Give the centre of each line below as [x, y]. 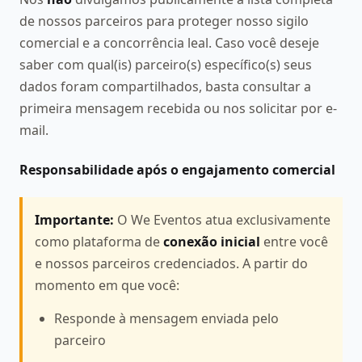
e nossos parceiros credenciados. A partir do [171, 263]
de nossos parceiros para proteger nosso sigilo [164, 21]
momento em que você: [107, 285]
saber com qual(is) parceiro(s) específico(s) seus [166, 64]
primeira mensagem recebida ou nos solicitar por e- [178, 108]
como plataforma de [99, 242]
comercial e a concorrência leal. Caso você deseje [169, 42]
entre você [294, 242]
